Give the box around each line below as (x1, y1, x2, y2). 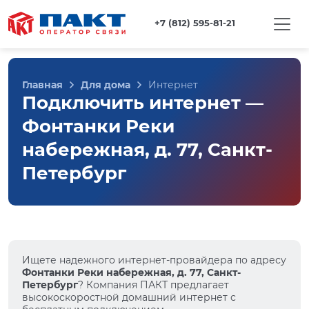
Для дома (81, 79, 130, 91)
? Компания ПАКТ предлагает (78, 279, 229, 291)
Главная (22, 79, 63, 91)
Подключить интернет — (22, 92, 263, 114)
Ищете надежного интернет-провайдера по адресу (22, 254, 286, 266)
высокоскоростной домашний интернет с (22, 291, 236, 303)
